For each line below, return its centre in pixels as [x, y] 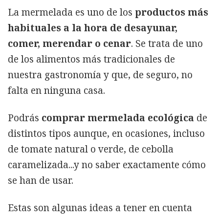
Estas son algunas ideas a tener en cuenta [100, 208]
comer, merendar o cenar [69, 43]
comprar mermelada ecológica [119, 118]
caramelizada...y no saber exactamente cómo [107, 164]
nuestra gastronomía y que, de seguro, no [100, 75]
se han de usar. [41, 180]
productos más [170, 12]
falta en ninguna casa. [56, 90]
